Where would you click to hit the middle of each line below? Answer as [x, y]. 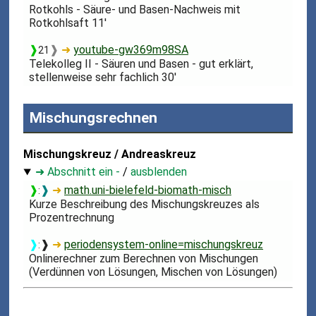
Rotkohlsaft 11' [68, 23]
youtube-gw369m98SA [131, 49]
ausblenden [159, 172]
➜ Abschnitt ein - [78, 172]
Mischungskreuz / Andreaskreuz [110, 154]
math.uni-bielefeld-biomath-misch [148, 190]
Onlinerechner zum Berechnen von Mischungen [144, 258]
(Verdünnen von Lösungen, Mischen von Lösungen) [153, 272]
